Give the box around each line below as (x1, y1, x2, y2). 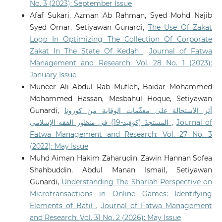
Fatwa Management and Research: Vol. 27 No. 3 (29, 130, 213, 139)
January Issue (29, 70, 76, 80)
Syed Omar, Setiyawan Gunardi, (29, 23, 148, 32)
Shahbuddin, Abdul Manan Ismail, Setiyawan (29, 166, 213, 175)
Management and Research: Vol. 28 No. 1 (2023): (29, 58, 213, 68)
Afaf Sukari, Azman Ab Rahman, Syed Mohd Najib (29, 11, 213, 20)
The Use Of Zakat (148, 23, 213, 32)
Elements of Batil (29, 201, 96, 211)
